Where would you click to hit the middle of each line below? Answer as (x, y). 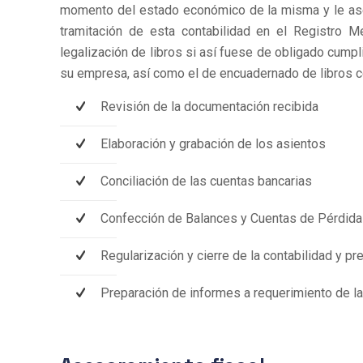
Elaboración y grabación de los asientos (214, 144)
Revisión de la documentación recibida (210, 107)
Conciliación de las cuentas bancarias (207, 181)
